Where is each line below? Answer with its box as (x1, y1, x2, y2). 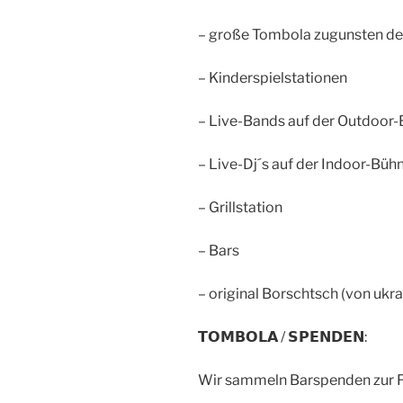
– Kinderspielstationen (198, 68, 347, 86)
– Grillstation (198, 198, 282, 216)
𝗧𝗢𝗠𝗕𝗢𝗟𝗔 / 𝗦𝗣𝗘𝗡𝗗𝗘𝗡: (198, 327, 367, 345)
